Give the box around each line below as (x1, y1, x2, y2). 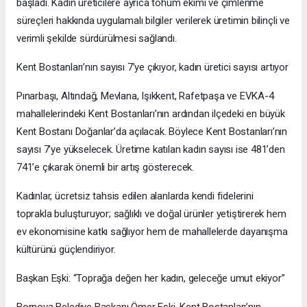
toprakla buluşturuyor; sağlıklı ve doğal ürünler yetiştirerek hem (16, 208, 286, 221)
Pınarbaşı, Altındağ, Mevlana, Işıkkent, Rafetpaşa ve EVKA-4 (16, 90, 274, 103)
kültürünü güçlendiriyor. (16, 243, 116, 256)
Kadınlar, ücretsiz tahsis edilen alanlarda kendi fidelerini (16, 190, 254, 203)
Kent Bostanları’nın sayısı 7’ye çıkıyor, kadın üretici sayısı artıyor (16, 61, 288, 74)
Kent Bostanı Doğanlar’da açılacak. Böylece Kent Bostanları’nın (16, 125, 288, 138)
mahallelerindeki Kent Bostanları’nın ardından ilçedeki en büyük (16, 108, 285, 121)
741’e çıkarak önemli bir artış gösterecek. (16, 161, 194, 174)
